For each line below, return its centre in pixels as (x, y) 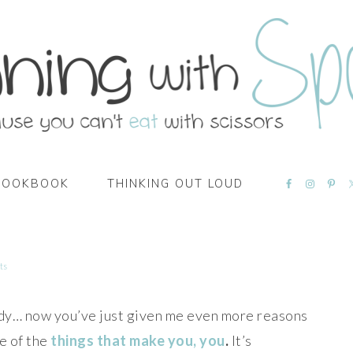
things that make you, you (138, 340)
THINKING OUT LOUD (175, 184)
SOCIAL (296, 214)
